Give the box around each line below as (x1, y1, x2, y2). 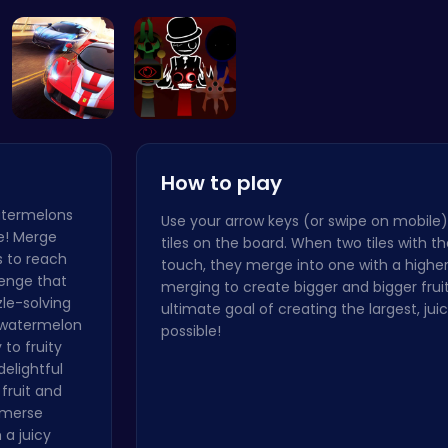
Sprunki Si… (270, 5, 344, 25)
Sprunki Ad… (144, 127, 226, 147)
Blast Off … (148, 5, 222, 25)
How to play (161, 169, 282, 197)
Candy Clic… (20, 5, 106, 25)
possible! (161, 321, 221, 341)
